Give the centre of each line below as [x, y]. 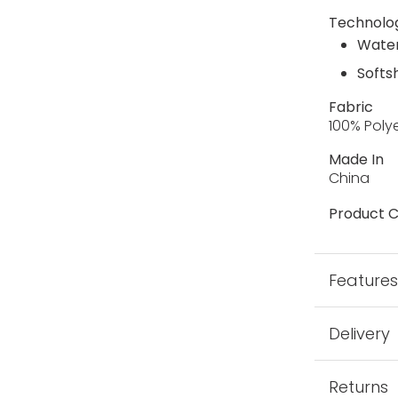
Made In [357, 159]
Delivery [360, 333]
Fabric [351, 107]
